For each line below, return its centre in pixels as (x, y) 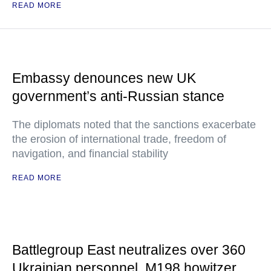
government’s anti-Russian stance (118, 96)
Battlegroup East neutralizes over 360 (129, 250)
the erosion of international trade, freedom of (119, 139)
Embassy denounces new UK (104, 78)
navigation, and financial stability (90, 154)
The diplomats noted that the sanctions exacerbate (134, 125)
